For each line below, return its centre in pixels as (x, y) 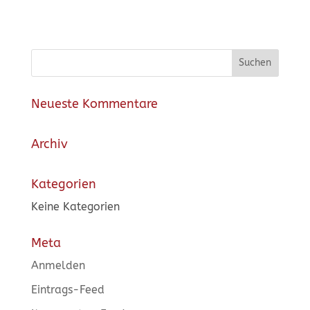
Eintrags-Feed (67, 289)
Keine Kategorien (75, 206)
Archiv (49, 144)
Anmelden (58, 265)
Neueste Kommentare (94, 103)
